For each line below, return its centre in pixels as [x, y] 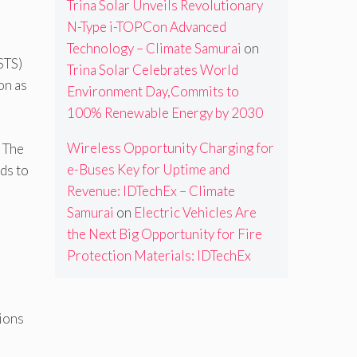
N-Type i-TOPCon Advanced [146, 27]
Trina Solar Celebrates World [152, 70]
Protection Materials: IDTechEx [159, 256]
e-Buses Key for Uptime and [148, 170]
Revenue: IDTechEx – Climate [151, 191]
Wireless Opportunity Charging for [170, 148]
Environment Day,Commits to [153, 92]
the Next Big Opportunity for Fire [164, 234]
